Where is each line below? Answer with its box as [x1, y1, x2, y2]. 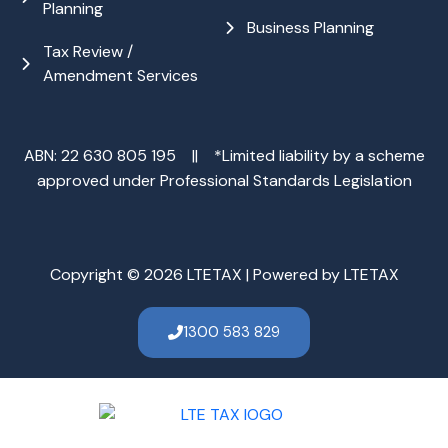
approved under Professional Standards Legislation [36, 169, 412, 191]
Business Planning [246, 16, 374, 38]
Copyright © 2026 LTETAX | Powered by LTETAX [49, 263, 399, 285]
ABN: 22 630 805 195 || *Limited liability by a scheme [23, 144, 425, 166]
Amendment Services [42, 64, 198, 86]
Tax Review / [42, 40, 133, 62]
